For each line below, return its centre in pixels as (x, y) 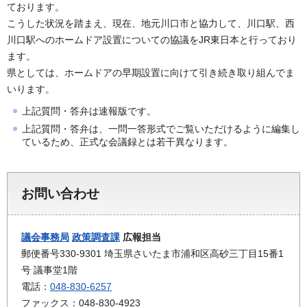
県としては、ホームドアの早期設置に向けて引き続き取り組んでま (151, 73)
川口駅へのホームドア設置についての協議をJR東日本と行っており (152, 40)
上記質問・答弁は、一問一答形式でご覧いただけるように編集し (161, 129)
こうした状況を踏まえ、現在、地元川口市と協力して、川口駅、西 (151, 24)
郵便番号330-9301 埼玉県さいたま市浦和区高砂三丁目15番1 (152, 254)
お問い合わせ (60, 194)
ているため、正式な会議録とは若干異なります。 (129, 142)
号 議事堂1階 (49, 270)
